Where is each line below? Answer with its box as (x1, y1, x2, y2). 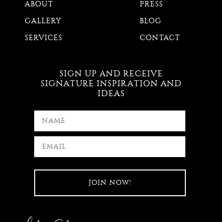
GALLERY (25, 16, 61, 25)
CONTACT (139, 33, 180, 42)
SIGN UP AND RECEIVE (59, 68, 163, 78)
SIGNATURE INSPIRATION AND (40, 78, 182, 88)
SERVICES (25, 33, 62, 42)
